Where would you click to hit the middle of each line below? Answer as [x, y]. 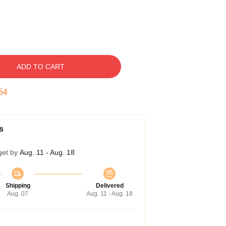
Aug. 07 [18, 194]
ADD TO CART [40, 67]
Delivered [109, 186]
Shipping [18, 186]
